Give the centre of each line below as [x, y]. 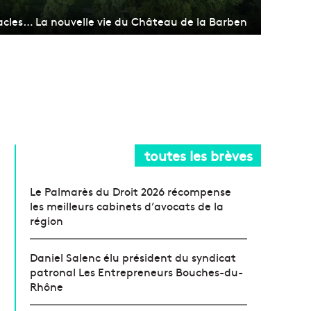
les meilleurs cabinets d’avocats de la [127, 206]
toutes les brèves [199, 155]
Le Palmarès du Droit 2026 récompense [131, 191]
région [47, 220]
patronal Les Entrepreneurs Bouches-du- [137, 272]
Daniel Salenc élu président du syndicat [133, 257]
